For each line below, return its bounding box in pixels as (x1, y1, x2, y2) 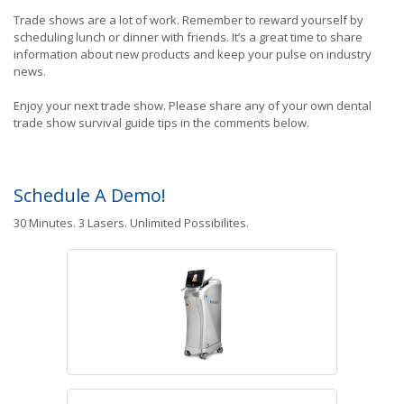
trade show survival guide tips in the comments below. (14, 115, 309, 132)
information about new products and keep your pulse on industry (14, 45, 372, 62)
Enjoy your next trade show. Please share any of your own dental (14, 97, 372, 115)
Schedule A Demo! (14, 182, 166, 207)
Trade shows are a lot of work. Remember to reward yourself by (14, 11, 363, 28)
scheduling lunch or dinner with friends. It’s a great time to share (14, 28, 363, 45)
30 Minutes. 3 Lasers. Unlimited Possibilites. (14, 214, 249, 231)
